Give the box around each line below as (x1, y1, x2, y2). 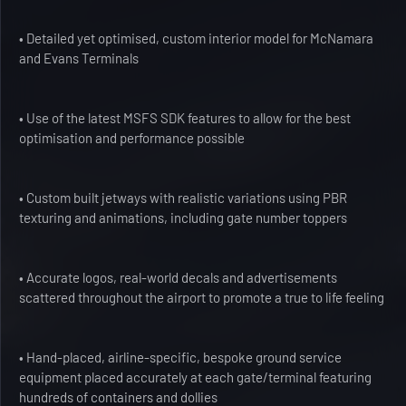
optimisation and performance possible (19, 130, 245, 146)
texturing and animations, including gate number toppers (19, 209, 347, 226)
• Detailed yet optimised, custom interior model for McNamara (19, 30, 373, 46)
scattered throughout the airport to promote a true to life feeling (19, 289, 384, 305)
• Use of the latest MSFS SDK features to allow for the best (19, 110, 351, 126)
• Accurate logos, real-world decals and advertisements (19, 269, 337, 285)
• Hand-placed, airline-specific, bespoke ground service (19, 349, 342, 365)
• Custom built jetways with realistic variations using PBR (19, 189, 347, 206)
